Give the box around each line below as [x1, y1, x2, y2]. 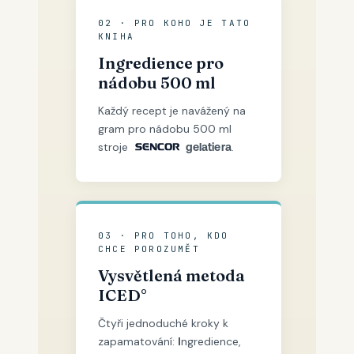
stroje [98, 140, 131, 154]
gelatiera [186, 141, 232, 153]
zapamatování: [98, 334, 178, 348]
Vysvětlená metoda [98, 265, 245, 285]
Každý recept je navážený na [98, 104, 246, 118]
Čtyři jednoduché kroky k [98, 316, 228, 330]
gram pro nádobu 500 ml [98, 122, 232, 136]
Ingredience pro [98, 53, 224, 73]
